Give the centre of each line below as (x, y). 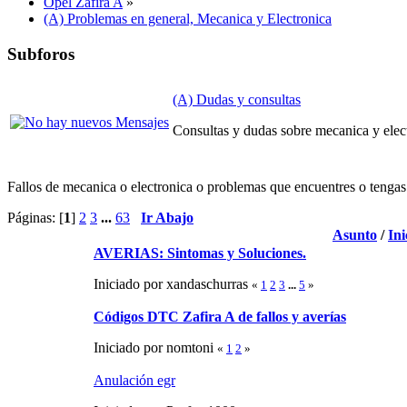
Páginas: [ (35, 218)
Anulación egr (134, 381)
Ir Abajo (167, 218)
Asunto (355, 235)
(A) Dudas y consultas (237, 100)
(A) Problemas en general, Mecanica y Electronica (188, 18)
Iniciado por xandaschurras (173, 284)
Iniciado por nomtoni (155, 348)
